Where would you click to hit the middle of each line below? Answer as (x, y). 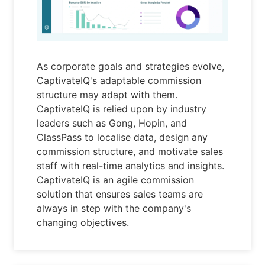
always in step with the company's (114, 209)
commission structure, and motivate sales (130, 152)
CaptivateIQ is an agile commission (116, 180)
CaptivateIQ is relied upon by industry (122, 109)
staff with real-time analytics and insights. (131, 166)
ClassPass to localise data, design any (122, 138)
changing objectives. (83, 223)
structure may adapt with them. (107, 95)
